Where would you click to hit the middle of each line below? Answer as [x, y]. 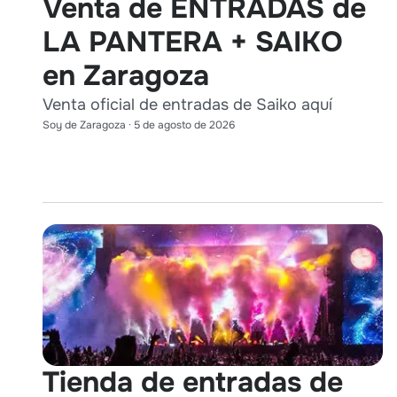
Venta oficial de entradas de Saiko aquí [187, 104]
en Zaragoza [126, 75]
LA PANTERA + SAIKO [193, 42]
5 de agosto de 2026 [184, 125]
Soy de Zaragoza [84, 125]
